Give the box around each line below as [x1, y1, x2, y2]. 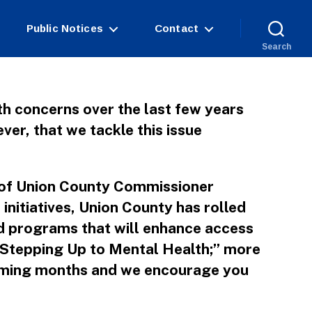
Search [261, 41, 291, 52]
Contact [154, 22, 198, 34]
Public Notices [26, 22, 103, 34]
